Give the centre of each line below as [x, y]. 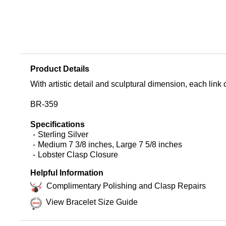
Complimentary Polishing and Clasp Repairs [126, 186]
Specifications [58, 124]
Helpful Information [67, 173]
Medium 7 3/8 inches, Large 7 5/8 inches [110, 144]
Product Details [60, 69]
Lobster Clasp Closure [78, 154]
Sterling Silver [63, 134]
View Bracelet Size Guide [92, 202]
